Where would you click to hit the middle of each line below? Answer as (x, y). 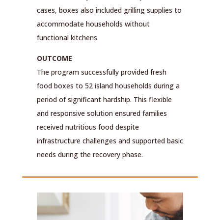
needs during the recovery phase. (90, 155)
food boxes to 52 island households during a (108, 86)
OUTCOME (54, 58)
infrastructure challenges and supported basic (110, 141)
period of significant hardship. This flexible (104, 100)
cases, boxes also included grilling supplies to (109, 10)
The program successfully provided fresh (101, 72)
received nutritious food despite (88, 127)
